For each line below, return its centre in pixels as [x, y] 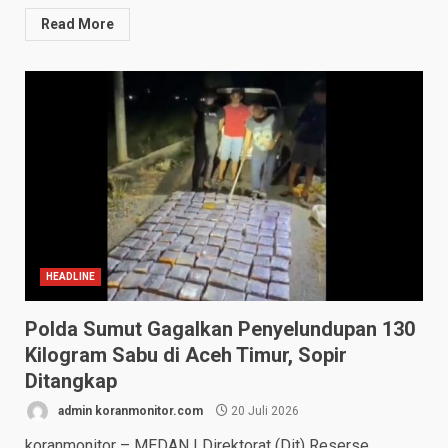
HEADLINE [70, 277]
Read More [77, 24]
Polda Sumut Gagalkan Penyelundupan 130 [220, 329]
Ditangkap [71, 381]
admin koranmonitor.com [129, 410]
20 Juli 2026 [263, 410]
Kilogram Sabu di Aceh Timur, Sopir [186, 355]
